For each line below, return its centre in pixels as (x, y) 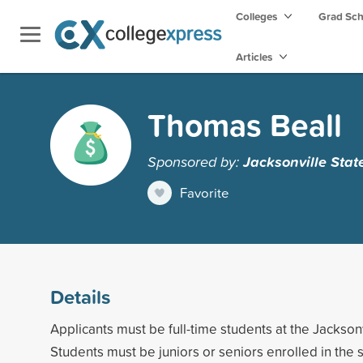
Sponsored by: (195, 161)
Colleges (256, 16)
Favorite (205, 192)
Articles (255, 57)
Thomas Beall (245, 124)
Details (80, 296)
